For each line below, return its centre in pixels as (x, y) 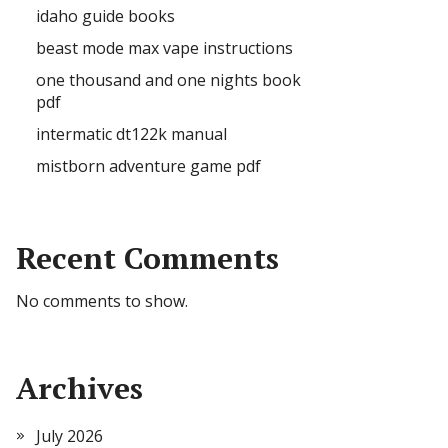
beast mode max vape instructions (164, 48)
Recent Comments (147, 258)
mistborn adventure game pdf (148, 166)
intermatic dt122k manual (131, 134)
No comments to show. (102, 301)
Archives (79, 388)
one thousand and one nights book (168, 80)
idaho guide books (105, 16)
